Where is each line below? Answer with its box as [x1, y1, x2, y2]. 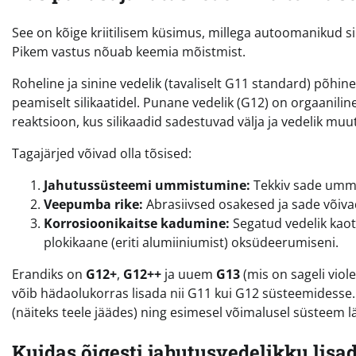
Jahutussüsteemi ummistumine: [44, 176, 250, 195]
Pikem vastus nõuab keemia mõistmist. [12, 43, 246, 61]
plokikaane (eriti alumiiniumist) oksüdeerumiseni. [44, 234, 339, 252]
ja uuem [161, 265, 216, 284]
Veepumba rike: [44, 195, 143, 214]
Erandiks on [12, 265, 86, 284]
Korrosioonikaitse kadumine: [44, 215, 230, 233]
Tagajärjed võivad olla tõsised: [12, 145, 192, 163]
